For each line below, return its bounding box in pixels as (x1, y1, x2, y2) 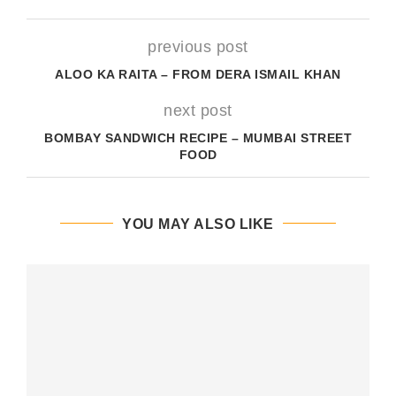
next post (164, 101, 232, 119)
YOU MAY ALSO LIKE (122, 216, 274, 232)
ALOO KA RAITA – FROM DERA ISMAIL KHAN (55, 66, 341, 81)
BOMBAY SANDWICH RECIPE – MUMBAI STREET (44, 130, 352, 145)
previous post (148, 37, 248, 56)
